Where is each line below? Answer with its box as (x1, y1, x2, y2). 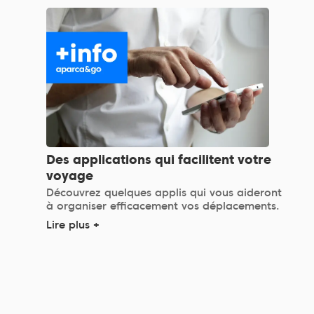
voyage (46, 168, 94, 183)
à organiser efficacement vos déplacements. (46, 199, 280, 212)
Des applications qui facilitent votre (46, 151, 272, 167)
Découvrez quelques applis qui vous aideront (46, 186, 282, 199)
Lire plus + (46, 218, 100, 231)
